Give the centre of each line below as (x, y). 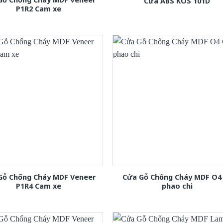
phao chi (177, 186)
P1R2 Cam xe (38, 9)
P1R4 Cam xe (38, 186)
